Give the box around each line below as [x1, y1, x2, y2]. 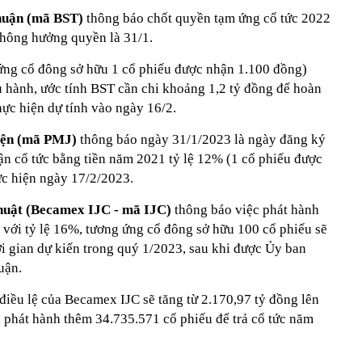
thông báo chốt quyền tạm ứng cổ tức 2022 [86, 10, 330, 26]
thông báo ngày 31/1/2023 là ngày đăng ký [80, 131, 326, 147]
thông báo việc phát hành [175, 201, 319, 217]
